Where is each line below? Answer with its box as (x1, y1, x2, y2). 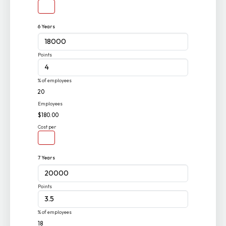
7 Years (38, 154, 55, 161)
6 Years (38, 23, 55, 30)
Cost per (38, 124, 57, 131)
